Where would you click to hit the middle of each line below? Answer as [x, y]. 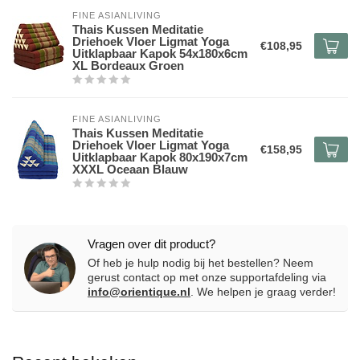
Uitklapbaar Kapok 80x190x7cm [160, 157]
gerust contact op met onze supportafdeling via [207, 278]
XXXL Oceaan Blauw [130, 170]
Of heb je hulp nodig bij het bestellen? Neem [200, 263]
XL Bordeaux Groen [128, 66]
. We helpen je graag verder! [263, 292]
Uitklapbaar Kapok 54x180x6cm [160, 54]
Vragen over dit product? [151, 244]
